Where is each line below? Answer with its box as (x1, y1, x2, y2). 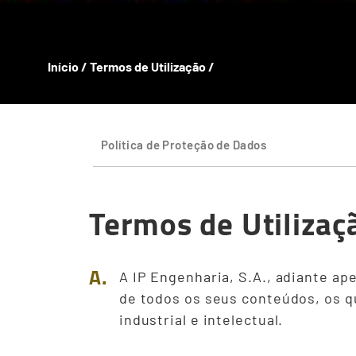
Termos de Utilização (90, 59, 208, 75)
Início (48, 59, 79, 75)
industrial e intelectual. (118, 311, 284, 329)
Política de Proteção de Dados (101, 137, 267, 153)
